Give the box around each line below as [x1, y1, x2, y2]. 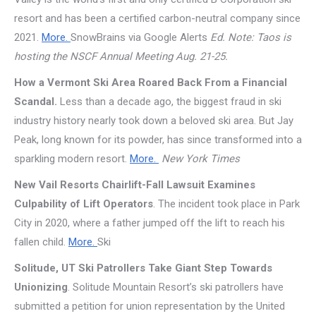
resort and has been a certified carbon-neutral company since [14, 12, 300, 25]
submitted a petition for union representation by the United [14, 300, 285, 312]
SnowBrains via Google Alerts [71, 31, 210, 44]
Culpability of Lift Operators [14, 197, 153, 210]
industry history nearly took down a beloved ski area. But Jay [14, 114, 293, 127]
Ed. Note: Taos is [210, 31, 291, 44]
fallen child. [14, 236, 68, 248]
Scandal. [14, 95, 60, 108]
